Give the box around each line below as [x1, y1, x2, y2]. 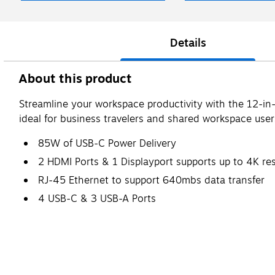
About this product [18, 69, 133, 88]
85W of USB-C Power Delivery [38, 136, 176, 151]
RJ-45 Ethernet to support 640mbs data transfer [38, 172, 265, 188]
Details [169, 34, 206, 52]
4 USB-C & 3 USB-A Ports [38, 191, 156, 206]
